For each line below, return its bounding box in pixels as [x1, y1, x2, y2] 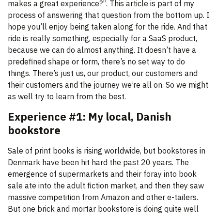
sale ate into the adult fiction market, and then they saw [8, 181, 204, 191]
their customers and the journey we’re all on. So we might [8, 80, 208, 90]
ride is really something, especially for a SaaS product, [8, 33, 197, 44]
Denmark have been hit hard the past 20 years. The [8, 157, 189, 168]
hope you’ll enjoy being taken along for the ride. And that [8, 22, 207, 32]
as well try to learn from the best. [8, 92, 126, 102]
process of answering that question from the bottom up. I [8, 10, 209, 20]
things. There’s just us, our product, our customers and [8, 68, 198, 78]
